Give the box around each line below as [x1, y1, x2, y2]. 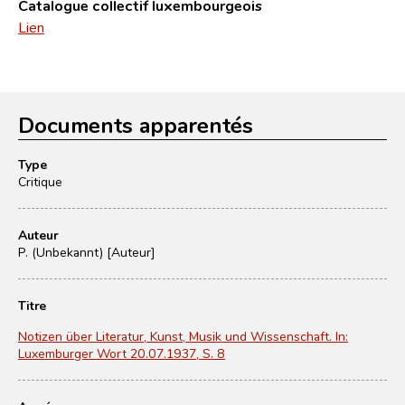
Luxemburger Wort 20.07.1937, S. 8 [18, 344, 225, 362]
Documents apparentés [18, 109, 253, 139]
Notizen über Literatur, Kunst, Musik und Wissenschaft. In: [18, 327, 348, 344]
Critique [18, 173, 62, 190]
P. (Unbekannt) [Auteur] [18, 243, 155, 260]
